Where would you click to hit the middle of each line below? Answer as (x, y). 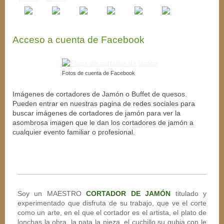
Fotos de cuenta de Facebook (98, 73)
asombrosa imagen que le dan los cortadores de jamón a (103, 122)
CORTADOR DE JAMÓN (128, 193)
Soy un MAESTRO (49, 193)
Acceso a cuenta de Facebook (78, 39)
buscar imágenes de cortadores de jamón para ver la (96, 113)
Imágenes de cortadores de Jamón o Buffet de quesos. (100, 94)
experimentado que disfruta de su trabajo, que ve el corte (112, 203)
